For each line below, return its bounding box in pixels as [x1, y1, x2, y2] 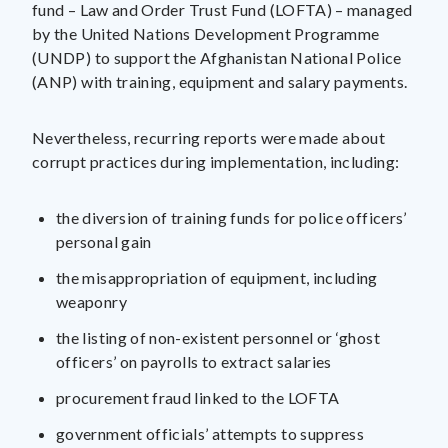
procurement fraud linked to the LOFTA [56, 388, 340, 407]
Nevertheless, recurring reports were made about [32, 128, 385, 147]
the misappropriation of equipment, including [56, 268, 378, 287]
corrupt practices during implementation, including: [32, 152, 400, 171]
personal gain [56, 232, 152, 251]
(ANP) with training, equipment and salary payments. [32, 72, 408, 91]
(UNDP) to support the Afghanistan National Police [32, 48, 402, 67]
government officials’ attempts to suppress [56, 424, 365, 443]
